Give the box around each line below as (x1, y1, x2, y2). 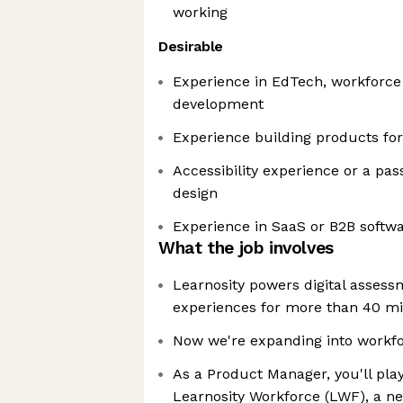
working (173, 4, 228, 21)
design (173, 184, 218, 201)
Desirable (158, 38, 224, 55)
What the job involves (158, 237, 334, 258)
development (173, 95, 264, 112)
